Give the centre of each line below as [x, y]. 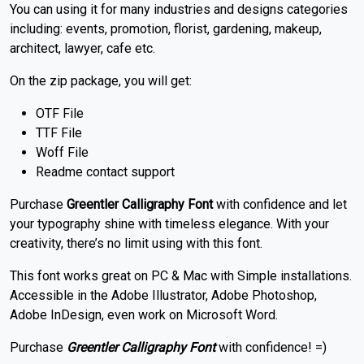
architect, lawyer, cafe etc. [82, 49]
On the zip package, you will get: [101, 81]
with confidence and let [280, 205]
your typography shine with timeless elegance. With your [169, 224]
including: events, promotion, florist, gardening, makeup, [166, 29]
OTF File [60, 114]
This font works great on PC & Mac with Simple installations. [181, 276]
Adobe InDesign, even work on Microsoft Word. [144, 315]
